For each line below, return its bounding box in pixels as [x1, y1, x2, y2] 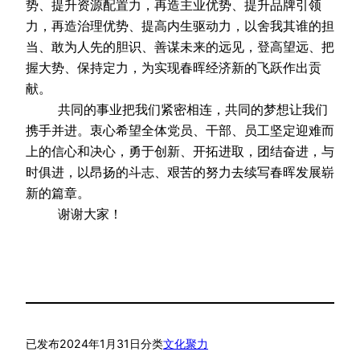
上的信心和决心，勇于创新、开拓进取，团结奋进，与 [26, 143, 334, 159]
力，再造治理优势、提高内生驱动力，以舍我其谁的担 [26, 18, 334, 34]
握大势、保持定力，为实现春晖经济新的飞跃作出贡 [26, 59, 321, 76]
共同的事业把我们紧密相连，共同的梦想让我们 [26, 101, 58, 117]
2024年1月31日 [59, 336, 141, 350]
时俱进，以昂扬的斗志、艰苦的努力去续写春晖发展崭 [26, 164, 334, 180]
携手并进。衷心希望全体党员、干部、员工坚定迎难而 [26, 122, 334, 138]
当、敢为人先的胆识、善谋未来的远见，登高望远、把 [26, 39, 334, 55]
